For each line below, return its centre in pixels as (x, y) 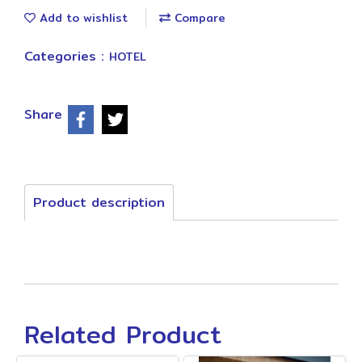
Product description (99, 202)
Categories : (67, 56)
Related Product (123, 335)
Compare (198, 18)
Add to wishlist (82, 18)
